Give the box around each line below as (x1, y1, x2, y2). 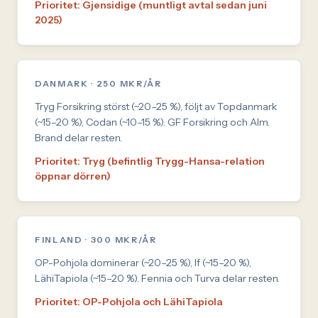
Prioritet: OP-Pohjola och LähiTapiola (35, 295, 223, 308)
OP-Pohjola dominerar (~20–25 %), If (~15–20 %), (35, 256, 251, 269)
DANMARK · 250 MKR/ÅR (35, 77, 162, 89)
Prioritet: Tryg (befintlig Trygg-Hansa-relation (35, 154, 265, 168)
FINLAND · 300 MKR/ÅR (35, 234, 157, 245)
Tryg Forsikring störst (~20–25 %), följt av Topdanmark (35, 99, 277, 113)
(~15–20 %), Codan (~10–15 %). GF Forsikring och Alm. (35, 115, 270, 128)
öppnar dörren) (35, 169, 111, 182)
